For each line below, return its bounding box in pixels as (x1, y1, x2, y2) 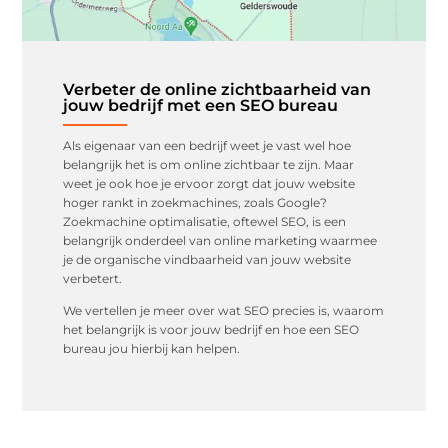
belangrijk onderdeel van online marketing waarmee (62, 232, 377, 248)
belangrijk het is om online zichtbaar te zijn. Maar (62, 156, 354, 172)
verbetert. (62, 270, 122, 286)
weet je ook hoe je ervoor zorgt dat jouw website (62, 175, 355, 191)
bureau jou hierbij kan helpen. (62, 340, 240, 356)
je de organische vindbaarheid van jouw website (62, 251, 351, 267)
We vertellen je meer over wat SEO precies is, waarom (62, 302, 384, 318)
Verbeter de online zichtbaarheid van (62, 79, 371, 99)
